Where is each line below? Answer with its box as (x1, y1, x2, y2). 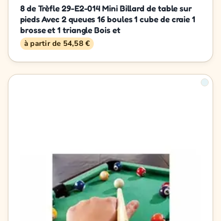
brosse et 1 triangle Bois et (20, 24, 120, 35)
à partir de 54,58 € (24, 38, 90, 48)
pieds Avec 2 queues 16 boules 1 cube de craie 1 (20, 13, 196, 24)
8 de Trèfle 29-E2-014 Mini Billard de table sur (20, 2, 192, 13)
